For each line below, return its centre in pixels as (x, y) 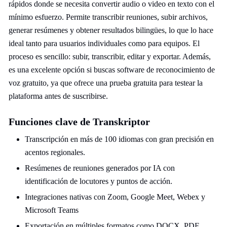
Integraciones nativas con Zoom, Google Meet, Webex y (115, 197)
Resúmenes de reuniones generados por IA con (100, 168)
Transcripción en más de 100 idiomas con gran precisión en (119, 139)
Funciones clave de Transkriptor (79, 122)
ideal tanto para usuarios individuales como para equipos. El (104, 43)
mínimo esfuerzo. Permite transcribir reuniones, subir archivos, (108, 17)
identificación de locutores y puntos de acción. (99, 181)
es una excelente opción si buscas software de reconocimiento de (112, 70)
